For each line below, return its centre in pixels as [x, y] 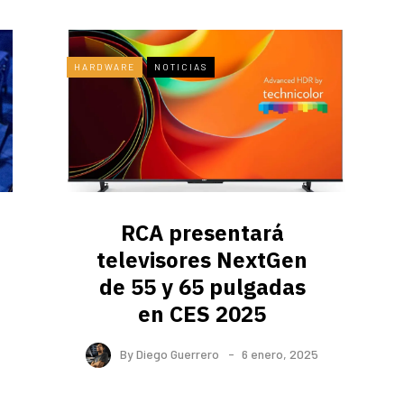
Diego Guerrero [178, 354]
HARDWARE [105, 67]
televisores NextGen [202, 260]
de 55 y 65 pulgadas [202, 287]
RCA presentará [202, 233]
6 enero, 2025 [280, 354]
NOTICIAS [181, 67]
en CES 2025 [202, 314]
